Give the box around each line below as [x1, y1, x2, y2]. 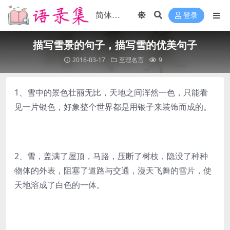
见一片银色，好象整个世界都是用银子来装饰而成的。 [14, 101, 212, 112]
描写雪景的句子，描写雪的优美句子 [33, 38, 197, 52]
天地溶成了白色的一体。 [14, 179, 105, 190]
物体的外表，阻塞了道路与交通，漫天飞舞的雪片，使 [14, 165, 212, 176]
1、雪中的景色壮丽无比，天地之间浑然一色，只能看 [14, 87, 208, 98]
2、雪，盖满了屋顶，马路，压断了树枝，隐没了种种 [14, 150, 208, 162]
